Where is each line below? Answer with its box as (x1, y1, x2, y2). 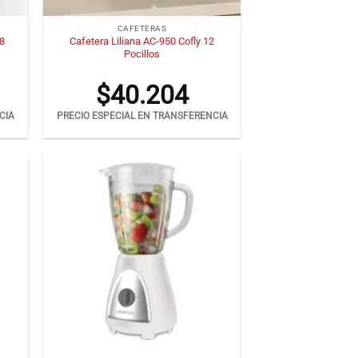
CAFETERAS (117, 24, 167, 34)
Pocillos (124, 47, 161, 60)
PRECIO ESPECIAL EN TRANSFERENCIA (56, 110, 228, 122)
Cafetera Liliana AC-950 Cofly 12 (70, 34, 215, 47)
